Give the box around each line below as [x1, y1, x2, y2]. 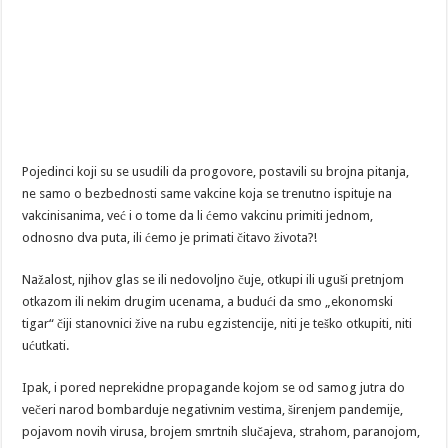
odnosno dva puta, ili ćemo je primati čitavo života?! [22, 229, 318, 245]
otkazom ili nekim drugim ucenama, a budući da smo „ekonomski [22, 293, 394, 309]
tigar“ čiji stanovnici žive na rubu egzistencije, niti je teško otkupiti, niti [22, 315, 413, 331]
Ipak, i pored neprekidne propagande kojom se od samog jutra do [22, 379, 406, 395]
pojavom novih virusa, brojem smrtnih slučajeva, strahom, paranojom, [22, 423, 421, 439]
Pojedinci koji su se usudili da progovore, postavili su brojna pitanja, [22, 163, 410, 179]
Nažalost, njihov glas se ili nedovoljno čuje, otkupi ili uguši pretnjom [22, 271, 405, 287]
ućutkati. [22, 337, 70, 353]
